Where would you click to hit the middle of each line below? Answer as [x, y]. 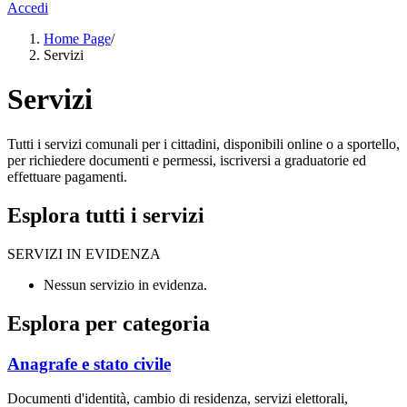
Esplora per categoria [109, 323]
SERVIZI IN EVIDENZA [84, 253]
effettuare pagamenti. [67, 176]
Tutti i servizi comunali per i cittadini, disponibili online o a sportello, [203, 144]
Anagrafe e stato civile [89, 363]
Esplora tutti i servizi [106, 215]
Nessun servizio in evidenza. [125, 284]
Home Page [77, 39]
